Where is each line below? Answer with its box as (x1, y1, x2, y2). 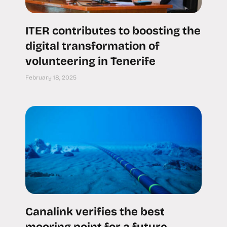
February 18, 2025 (25, 74, 77, 82)
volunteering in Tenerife (25, 55, 156, 68)
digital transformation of (25, 40, 160, 53)
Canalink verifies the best (25, 205, 165, 219)
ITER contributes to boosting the (25, 24, 201, 38)
